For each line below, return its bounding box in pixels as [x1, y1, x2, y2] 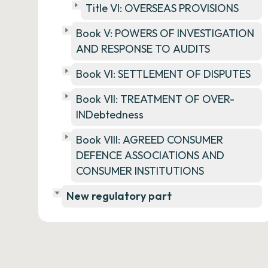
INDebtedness [76, 108, 144, 121]
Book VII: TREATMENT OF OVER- [76, 92, 234, 106]
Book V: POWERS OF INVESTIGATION [76, 26, 254, 40]
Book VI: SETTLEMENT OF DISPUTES [76, 67, 251, 81]
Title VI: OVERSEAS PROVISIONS [86, 1, 239, 15]
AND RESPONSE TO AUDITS [76, 42, 210, 56]
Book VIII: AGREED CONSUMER [76, 133, 223, 147]
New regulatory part [66, 189, 172, 203]
